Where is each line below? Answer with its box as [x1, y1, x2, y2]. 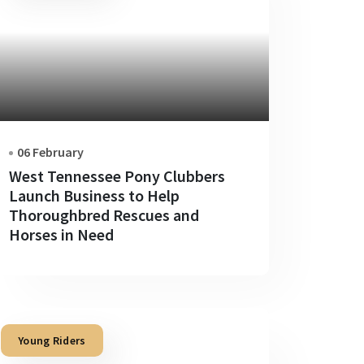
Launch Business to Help [9, 184, 180, 206]
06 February [17, 143, 84, 160]
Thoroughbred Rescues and [9, 204, 199, 225]
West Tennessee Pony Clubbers [9, 165, 225, 186]
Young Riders [18, 332, 86, 348]
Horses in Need [9, 223, 114, 245]
